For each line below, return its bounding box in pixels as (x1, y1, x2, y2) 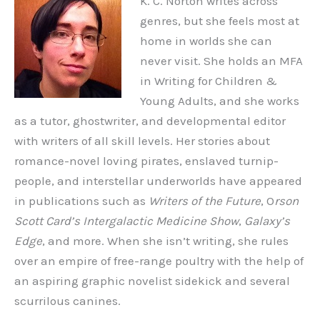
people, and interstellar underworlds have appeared (14, 173, 302, 188)
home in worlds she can (139, 33, 272, 48)
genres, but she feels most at (139, 13, 299, 28)
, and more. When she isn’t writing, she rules (42, 233, 289, 248)
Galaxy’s (244, 213, 290, 228)
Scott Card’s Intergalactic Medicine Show (14, 213, 239, 228)
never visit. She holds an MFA (139, 53, 303, 68)
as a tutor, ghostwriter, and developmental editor (14, 113, 286, 128)
